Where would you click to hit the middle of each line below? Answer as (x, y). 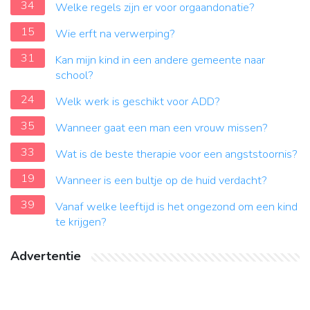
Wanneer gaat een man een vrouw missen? (162, 128)
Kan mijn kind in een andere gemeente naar (160, 61)
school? (74, 76)
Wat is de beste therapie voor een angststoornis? (176, 155)
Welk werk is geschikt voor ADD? (138, 102)
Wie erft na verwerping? (115, 34)
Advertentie (46, 256)
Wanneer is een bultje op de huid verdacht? (161, 181)
